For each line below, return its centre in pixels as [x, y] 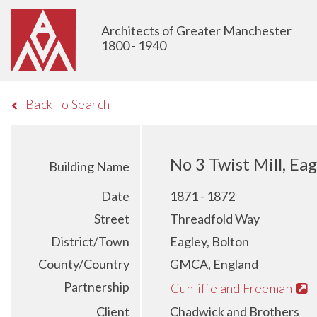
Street [112, 219]
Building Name [89, 166]
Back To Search [68, 104]
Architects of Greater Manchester [196, 30]
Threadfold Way [215, 219]
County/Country [84, 264]
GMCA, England [214, 264]
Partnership [97, 287]
